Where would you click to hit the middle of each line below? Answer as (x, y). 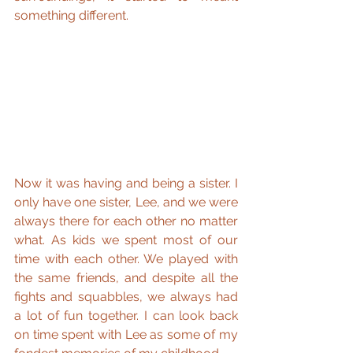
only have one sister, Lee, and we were (126, 202)
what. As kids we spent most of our (126, 240)
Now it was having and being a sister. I (126, 183)
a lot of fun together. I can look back (126, 315)
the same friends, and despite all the (126, 277)
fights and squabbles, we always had (126, 296)
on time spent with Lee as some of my (126, 334)
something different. (71, 15)
